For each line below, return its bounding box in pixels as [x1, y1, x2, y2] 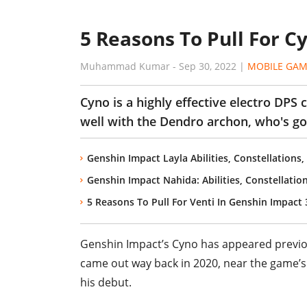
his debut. [80, 275, 132, 290]
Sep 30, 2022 [179, 60, 236, 73]
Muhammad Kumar [80, 60, 170, 73]
